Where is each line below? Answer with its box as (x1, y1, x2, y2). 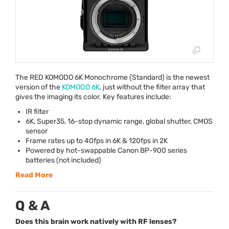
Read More (15, 170, 53, 179)
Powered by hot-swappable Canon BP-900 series (26, 146, 187, 155)
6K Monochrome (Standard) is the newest (73, 73, 210, 82)
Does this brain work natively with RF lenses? (15, 217, 176, 226)
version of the (15, 82, 62, 91)
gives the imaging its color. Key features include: (15, 92, 171, 101)
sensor (26, 126, 48, 135)
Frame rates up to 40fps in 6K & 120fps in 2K (26, 136, 168, 145)
